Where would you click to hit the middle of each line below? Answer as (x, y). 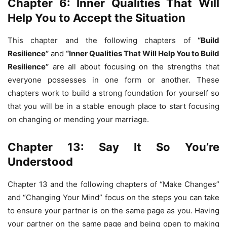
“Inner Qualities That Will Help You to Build (143, 53)
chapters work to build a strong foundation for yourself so (113, 93)
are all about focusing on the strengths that (134, 66)
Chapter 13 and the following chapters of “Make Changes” (113, 184)
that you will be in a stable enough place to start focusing (113, 106)
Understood (40, 161)
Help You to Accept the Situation (97, 17)
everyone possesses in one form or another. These (113, 80)
